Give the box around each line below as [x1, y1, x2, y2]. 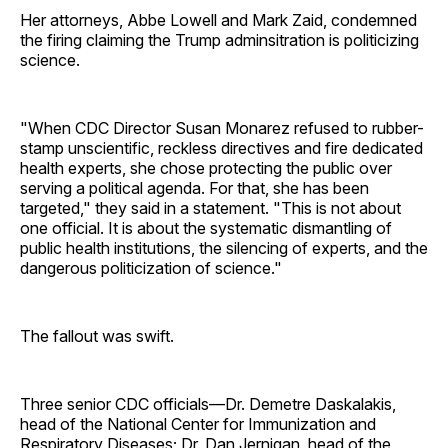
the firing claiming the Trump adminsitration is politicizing [20, 29, 419, 50]
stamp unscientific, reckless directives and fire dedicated [20, 137, 423, 158]
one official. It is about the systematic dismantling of [20, 217, 392, 238]
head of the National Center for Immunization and [20, 413, 376, 434]
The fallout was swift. [20, 325, 174, 346]
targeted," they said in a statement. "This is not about [20, 197, 401, 218]
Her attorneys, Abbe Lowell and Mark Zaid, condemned [20, 9, 417, 30]
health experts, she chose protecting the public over [20, 157, 392, 178]
